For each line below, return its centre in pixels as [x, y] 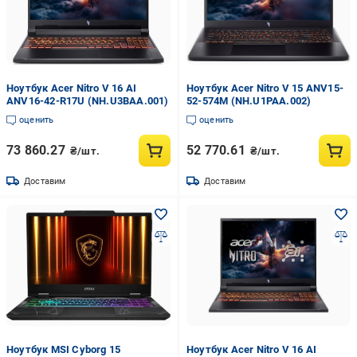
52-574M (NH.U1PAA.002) [249, 101]
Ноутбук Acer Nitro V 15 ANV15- [265, 88]
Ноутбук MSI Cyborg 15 [64, 349]
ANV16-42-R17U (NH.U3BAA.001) [88, 101]
